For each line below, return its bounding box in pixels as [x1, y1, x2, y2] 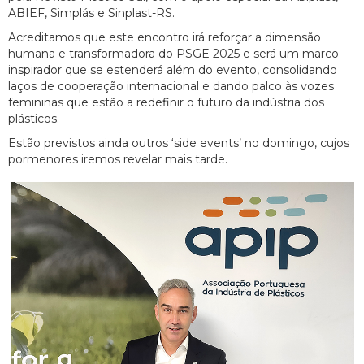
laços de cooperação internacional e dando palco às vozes [8, 79, 334, 94]
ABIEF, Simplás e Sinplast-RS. [8, 6, 175, 21]
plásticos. [8, 111, 59, 127]
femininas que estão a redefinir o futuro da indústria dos [8, 95, 324, 110]
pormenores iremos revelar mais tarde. [8, 152, 227, 167]
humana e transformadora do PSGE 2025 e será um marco [8, 46, 339, 62]
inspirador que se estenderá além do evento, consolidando [8, 63, 337, 78]
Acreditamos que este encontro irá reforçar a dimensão [8, 30, 321, 45]
